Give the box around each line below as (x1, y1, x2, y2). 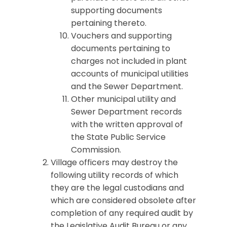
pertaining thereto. (71, 17, 146, 29)
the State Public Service (71, 131, 166, 143)
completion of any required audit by (51, 207, 193, 219)
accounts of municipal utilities (71, 68, 188, 80)
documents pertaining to (71, 43, 170, 54)
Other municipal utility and (71, 93, 176, 105)
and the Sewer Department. (71, 81, 183, 92)
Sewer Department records (71, 106, 182, 118)
